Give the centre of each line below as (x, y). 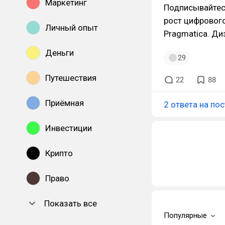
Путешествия (71, 78)
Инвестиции (69, 128)
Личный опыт (72, 28)
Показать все (71, 203)
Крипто (59, 153)
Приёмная (65, 103)
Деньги (60, 53)
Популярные (185, 215)
